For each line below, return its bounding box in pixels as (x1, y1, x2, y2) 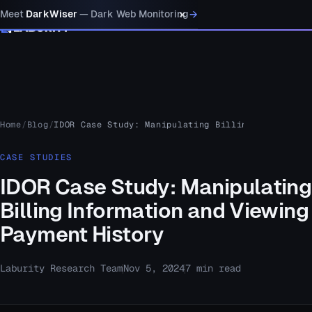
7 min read (185, 262, 241, 274)
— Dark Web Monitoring (77, 8, 189, 19)
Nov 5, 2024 (123, 262, 185, 274)
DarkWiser (26, 8, 77, 19)
